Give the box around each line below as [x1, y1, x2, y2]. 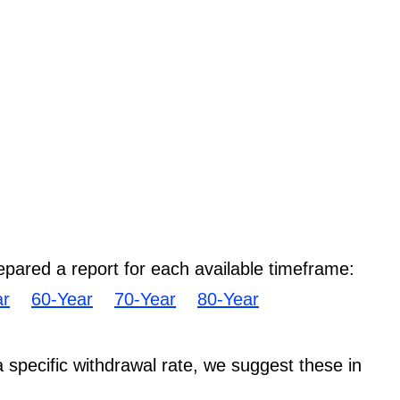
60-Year [31, 288, 93, 309]
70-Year [114, 288, 176, 309]
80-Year [197, 288, 259, 309]
